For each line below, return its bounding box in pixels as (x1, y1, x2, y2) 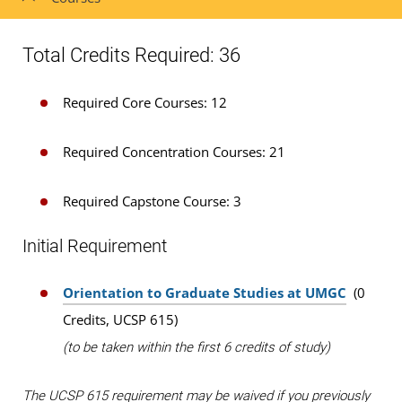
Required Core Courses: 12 (63, 92, 227, 111)
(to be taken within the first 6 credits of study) (63, 339, 330, 356)
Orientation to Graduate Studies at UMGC (63, 284, 346, 302)
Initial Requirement (22, 235, 167, 258)
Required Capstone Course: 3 (63, 191, 241, 210)
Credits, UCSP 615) (63, 310, 178, 329)
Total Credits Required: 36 (22, 43, 240, 66)
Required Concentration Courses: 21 (63, 142, 285, 161)
